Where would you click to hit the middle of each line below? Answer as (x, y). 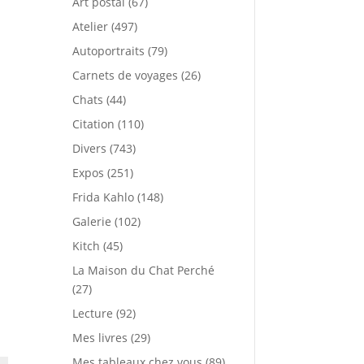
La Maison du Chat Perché (144, 270)
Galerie (92, 221)
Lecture (93, 313)
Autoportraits (109, 50)
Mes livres (100, 337)
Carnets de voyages (126, 75)
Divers (90, 148)
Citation (94, 123)
